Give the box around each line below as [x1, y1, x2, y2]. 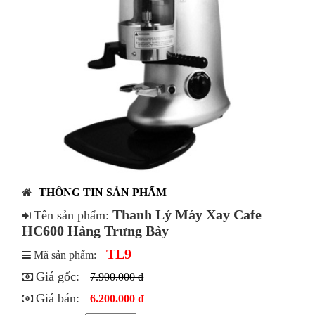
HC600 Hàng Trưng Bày [22, 223, 169, 239]
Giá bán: [36, 291, 84, 306]
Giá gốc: [36, 269, 84, 284]
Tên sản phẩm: [34, 208, 113, 223]
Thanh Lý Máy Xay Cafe [112, 207, 262, 223]
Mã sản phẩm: [31, 249, 100, 262]
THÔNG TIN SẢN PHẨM [39, 186, 167, 199]
